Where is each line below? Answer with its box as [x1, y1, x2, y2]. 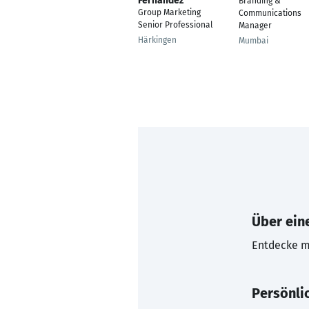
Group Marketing [138, 8, 201, 17]
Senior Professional [138, 20, 213, 30]
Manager [239, 21, 272, 30]
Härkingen [138, 35, 177, 45]
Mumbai [239, 36, 268, 46]
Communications [239, 8, 301, 18]
